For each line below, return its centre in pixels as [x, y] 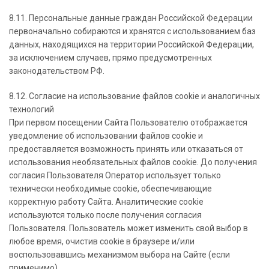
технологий [32, 109]
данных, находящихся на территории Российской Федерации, [131, 44]
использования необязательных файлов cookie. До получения [133, 162]
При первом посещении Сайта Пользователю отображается [128, 122]
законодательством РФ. [57, 71]
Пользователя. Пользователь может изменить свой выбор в [128, 228]
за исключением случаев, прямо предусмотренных [110, 58]
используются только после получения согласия [105, 215]
